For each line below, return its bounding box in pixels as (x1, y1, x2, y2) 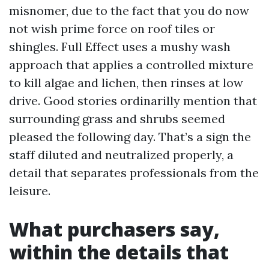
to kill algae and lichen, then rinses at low (9, 75, 243, 90)
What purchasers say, (9, 216, 220, 242)
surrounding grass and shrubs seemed (9, 111, 225, 126)
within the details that (9, 239, 229, 265)
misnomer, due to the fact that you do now (9, 3, 249, 18)
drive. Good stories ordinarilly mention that (9, 93, 257, 108)
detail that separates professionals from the (9, 165, 259, 180)
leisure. (9, 183, 50, 198)
